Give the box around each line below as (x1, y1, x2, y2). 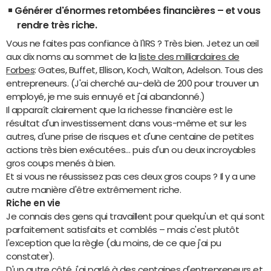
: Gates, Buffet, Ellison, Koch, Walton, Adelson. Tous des (34, 65, 263, 74)
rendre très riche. (17, 19, 97, 30)
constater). (6, 251, 54, 261)
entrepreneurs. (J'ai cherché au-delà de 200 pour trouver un (6, 78, 259, 88)
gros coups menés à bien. (6, 158, 116, 168)
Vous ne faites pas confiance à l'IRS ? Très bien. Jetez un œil (6, 38, 259, 48)
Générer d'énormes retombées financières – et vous (15, 5, 261, 15)
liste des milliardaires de (139, 51, 240, 61)
